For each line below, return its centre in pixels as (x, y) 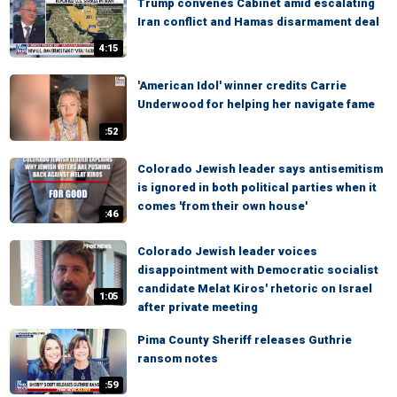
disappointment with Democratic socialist (258, 269)
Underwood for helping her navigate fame (256, 105)
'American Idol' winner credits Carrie (242, 86)
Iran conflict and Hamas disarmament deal (258, 22)
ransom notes (178, 358)
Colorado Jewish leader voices (227, 251)
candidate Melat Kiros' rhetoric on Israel (255, 288)
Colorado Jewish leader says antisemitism (260, 168)
